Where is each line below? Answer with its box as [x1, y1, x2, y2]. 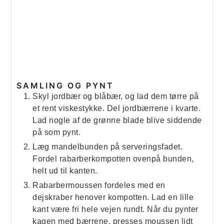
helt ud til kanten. [32, 166, 97, 175]
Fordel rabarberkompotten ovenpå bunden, [32, 154, 194, 163]
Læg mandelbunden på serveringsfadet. [32, 142, 183, 151]
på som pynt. [32, 128, 81, 137]
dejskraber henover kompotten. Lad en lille [32, 193, 194, 202]
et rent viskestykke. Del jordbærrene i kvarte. [32, 104, 201, 113]
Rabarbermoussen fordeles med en [32, 181, 165, 190]
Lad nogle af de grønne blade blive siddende [32, 116, 202, 125]
